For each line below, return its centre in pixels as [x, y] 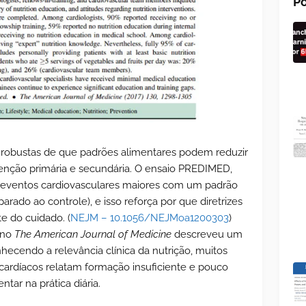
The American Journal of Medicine [93, 234]
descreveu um [207, 234]
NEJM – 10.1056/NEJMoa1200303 [150, 218]
